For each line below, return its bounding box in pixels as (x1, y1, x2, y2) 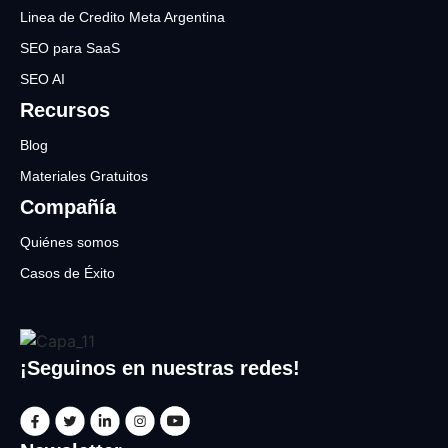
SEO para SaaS (20, 40, 120, 56)
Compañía (20, 196, 116, 218)
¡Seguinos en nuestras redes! (20, 357, 300, 379)
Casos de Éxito (20, 265, 115, 281)
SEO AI (20, 71, 65, 87)
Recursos (20, 99, 110, 121)
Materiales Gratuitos (20, 168, 148, 184)
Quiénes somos (20, 234, 119, 250)
